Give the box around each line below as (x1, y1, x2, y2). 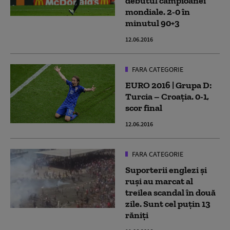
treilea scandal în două (125, 186, 216, 198)
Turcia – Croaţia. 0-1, (125, 90, 209, 102)
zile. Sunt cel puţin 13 (125, 198, 210, 209)
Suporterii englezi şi (125, 164, 207, 176)
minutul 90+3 (125, 17, 180, 29)
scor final (125, 102, 162, 113)
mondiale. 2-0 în (125, 6, 190, 17)
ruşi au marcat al (125, 175, 193, 187)
